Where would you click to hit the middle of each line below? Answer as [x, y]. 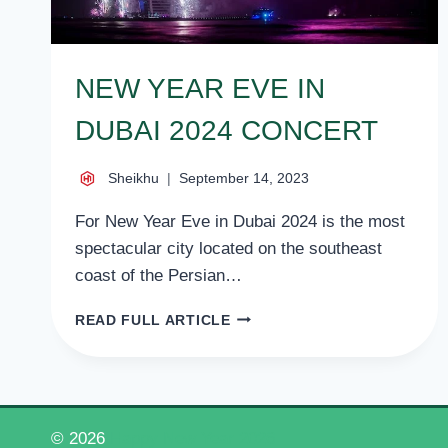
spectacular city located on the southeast [228, 248]
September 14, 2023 [244, 178]
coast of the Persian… [158, 275]
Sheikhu [133, 178]
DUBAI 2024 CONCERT [226, 131]
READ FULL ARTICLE [153, 320]
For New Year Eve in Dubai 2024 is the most [240, 221]
